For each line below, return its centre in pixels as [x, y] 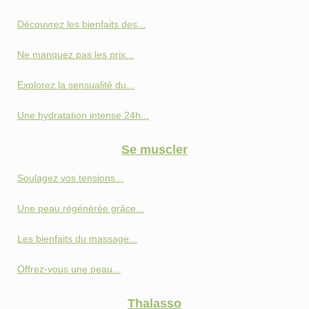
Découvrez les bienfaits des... [81, 24]
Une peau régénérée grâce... [81, 208]
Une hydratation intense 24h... [83, 115]
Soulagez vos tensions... [70, 178]
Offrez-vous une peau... [69, 269]
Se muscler [154, 149]
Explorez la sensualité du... [76, 84]
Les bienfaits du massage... [77, 238]
